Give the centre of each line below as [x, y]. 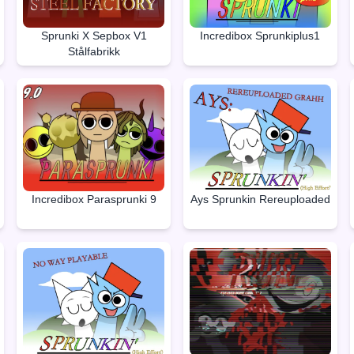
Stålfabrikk [94, 51]
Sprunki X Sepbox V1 [94, 35]
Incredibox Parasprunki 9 [94, 200]
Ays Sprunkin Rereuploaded [260, 200]
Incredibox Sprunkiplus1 [260, 35]
